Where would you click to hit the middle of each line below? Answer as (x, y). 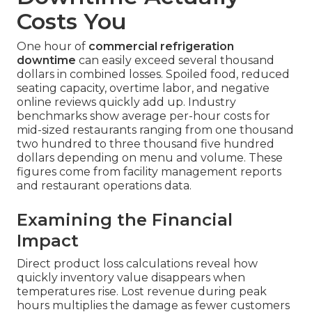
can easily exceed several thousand (175, 61)
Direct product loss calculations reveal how (137, 264)
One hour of (53, 47)
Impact (48, 241)
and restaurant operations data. (104, 186)
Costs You (72, 22)
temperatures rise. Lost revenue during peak (142, 292)
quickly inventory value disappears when (131, 278)
